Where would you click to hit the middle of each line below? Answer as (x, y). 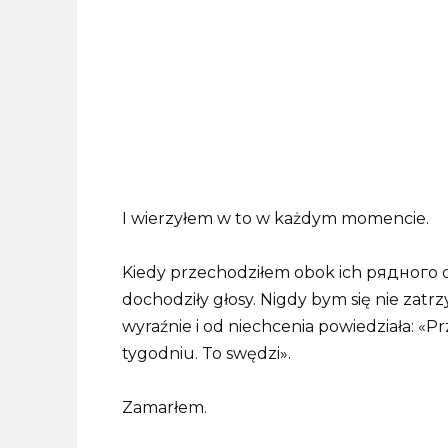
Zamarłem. (164, 408)
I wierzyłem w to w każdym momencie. (275, 218)
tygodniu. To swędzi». (206, 354)
